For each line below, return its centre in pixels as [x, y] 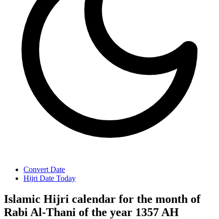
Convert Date [44, 169]
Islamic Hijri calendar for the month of [102, 199]
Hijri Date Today [50, 178]
